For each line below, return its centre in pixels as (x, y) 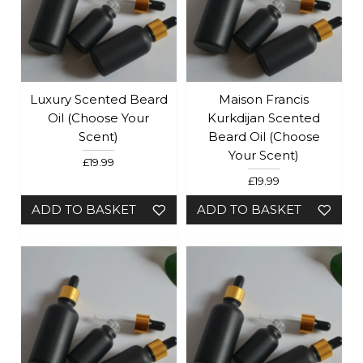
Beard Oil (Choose (264, 136)
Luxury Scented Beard (98, 99)
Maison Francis (264, 99)
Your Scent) (264, 155)
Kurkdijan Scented (264, 117)
